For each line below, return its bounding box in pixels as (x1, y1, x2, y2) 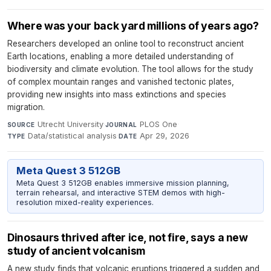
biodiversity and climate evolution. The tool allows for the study (7, 64, 253, 74)
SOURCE (7, 120, 35, 128)
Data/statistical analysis (28, 131, 117, 140)
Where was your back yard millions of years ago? (7, 19, 259, 32)
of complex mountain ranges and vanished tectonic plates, (7, 76, 234, 87)
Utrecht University (37, 119, 103, 129)
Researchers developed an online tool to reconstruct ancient (7, 38, 244, 48)
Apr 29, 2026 (140, 131, 190, 140)
